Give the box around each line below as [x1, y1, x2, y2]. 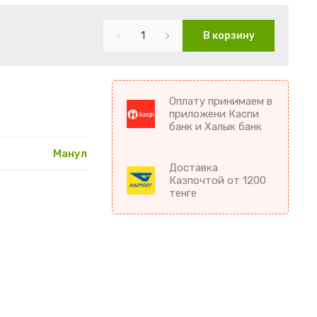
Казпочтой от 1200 [169, 174, 266, 188]
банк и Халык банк [169, 120, 262, 134]
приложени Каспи [169, 108, 259, 121]
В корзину [202, 30, 255, 42]
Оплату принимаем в [169, 95, 272, 108]
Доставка [169, 161, 218, 175]
